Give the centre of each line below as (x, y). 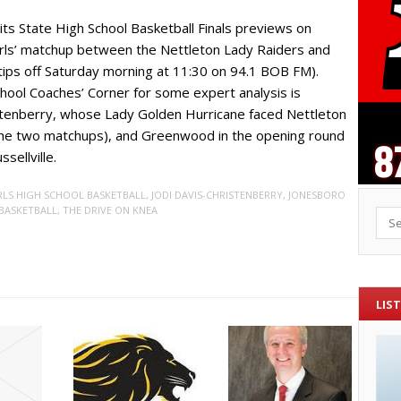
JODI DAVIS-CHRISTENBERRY (217, 195)
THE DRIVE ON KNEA (110, 210)
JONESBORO (316, 195)
